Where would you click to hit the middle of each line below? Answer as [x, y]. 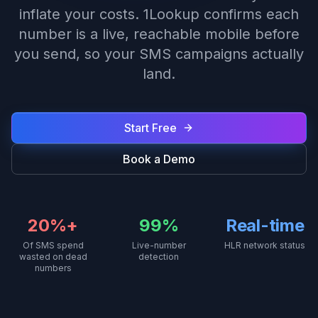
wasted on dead [53, 257]
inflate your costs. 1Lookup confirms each [159, 14]
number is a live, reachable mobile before [159, 34]
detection [159, 257]
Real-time [265, 225]
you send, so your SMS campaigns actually [159, 54]
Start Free [150, 128]
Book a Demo [159, 159]
